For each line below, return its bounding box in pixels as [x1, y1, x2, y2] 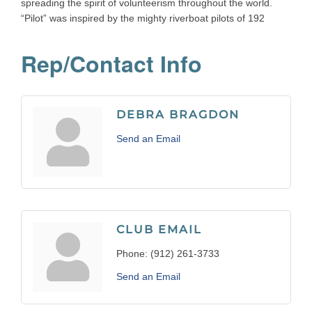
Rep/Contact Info [21, 47, 202, 80]
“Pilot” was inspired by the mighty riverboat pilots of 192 [21, 13, 265, 24]
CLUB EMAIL [116, 223, 202, 237]
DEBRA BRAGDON [116, 108, 240, 122]
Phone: [116, 248, 148, 260]
